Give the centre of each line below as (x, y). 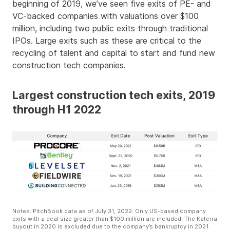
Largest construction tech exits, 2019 (114, 95)
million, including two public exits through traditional (110, 28)
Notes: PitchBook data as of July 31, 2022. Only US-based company (109, 211)
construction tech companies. (69, 65)
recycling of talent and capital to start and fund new (114, 53)
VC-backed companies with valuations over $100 (106, 16)
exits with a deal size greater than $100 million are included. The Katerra (115, 219)
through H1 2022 (57, 110)
